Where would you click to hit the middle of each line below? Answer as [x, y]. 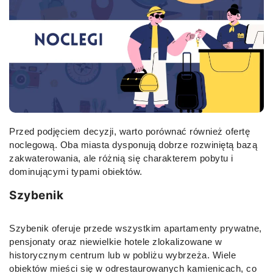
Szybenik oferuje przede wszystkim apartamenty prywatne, [136, 228]
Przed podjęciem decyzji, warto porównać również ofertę [129, 131]
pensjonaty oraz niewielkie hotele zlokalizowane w [116, 241]
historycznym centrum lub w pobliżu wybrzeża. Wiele [122, 255]
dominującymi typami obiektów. [76, 171]
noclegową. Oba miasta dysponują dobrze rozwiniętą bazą [133, 144]
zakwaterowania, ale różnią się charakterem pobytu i [121, 158]
